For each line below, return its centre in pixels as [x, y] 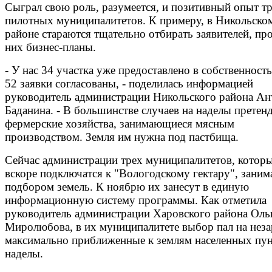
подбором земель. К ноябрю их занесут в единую [127, 186]
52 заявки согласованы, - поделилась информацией [129, 83]
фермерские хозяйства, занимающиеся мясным [120, 123]
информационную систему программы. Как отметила [136, 200]
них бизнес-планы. [50, 47]
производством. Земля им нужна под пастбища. [122, 137]
